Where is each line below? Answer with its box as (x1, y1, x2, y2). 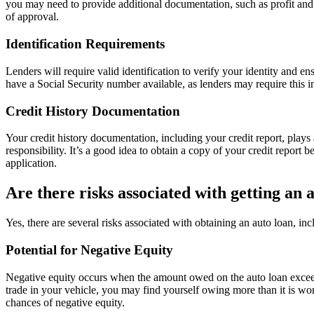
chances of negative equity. (6, 296, 125, 308)
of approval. (6, 11, 59, 23)
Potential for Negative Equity (6, 242, 173, 257)
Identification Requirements (6, 36, 165, 52)
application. (6, 157, 57, 170)
